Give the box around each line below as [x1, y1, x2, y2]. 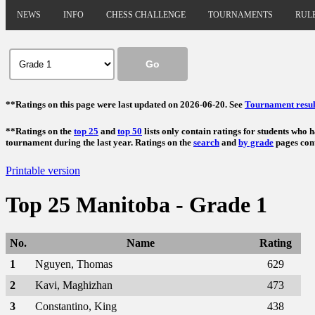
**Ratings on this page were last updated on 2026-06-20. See [6, 99, 245, 110]
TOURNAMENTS [208, 10, 273, 20]
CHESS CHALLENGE [106, 10, 186, 20]
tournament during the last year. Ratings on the [6, 137, 193, 148]
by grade [238, 137, 274, 148]
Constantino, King [35, 300, 117, 313]
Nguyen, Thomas [35, 258, 112, 271]
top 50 [117, 126, 142, 137]
